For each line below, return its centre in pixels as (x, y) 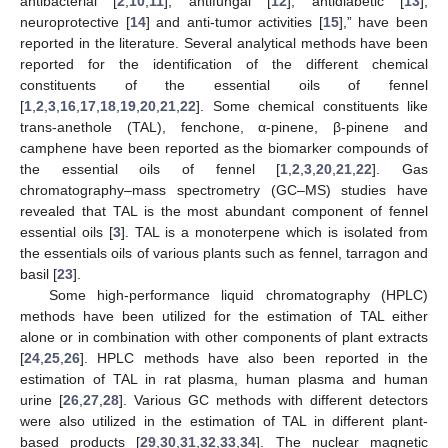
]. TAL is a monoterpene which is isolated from (274, 231)
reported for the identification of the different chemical (224, 63)
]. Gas (400, 168)
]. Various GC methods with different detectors (273, 399)
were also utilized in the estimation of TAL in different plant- (224, 420)
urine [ (41, 399)
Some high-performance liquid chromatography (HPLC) (238, 294)
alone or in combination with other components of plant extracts (224, 336)
